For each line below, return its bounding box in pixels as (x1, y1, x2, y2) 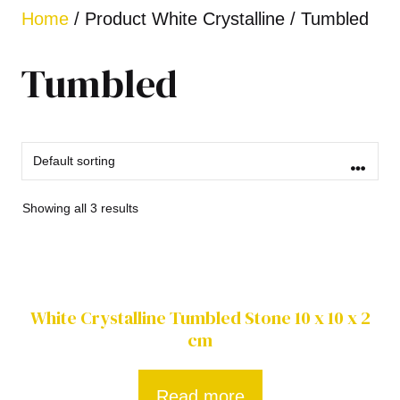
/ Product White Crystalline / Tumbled (69, 9, 369, 29)
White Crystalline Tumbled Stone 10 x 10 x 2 (29, 305, 371, 331)
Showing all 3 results (22, 201, 138, 216)
